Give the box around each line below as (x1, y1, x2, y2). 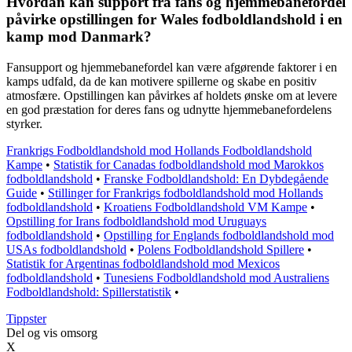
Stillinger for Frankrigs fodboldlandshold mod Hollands (48, 186, 323, 200)
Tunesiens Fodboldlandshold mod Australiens (104, 271, 329, 285)
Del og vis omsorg (6, 326, 97, 340)
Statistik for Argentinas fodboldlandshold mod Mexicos (6, 257, 280, 271)
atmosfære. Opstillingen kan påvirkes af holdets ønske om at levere (6, 89, 337, 103)
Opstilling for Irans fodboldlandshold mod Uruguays (6, 214, 266, 229)
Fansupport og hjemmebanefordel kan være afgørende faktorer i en (6, 60, 337, 75)
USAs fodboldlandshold (6, 243, 126, 257)
